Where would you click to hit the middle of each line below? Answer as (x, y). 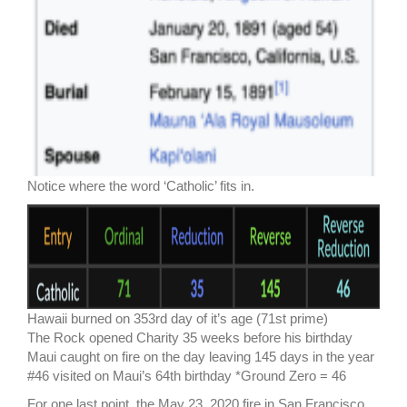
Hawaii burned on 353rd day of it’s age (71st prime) (178, 318)
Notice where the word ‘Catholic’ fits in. (141, 186)
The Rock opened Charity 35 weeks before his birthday (190, 338)
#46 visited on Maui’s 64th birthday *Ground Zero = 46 (187, 376)
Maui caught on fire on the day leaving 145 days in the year (201, 357)
